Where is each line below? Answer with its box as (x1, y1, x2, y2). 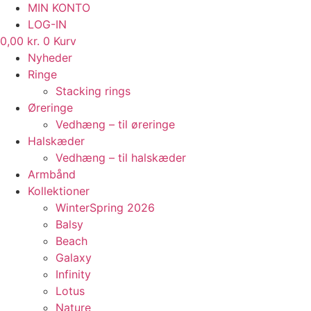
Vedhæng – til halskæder (56, 150, 186, 165)
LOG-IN (28, 17, 67, 31)
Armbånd (28, 167, 76, 181)
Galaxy (56, 250, 92, 264)
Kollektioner (28, 183, 90, 198)
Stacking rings (56, 83, 131, 98)
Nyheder (28, 50, 72, 65)
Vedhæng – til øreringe (56, 117, 175, 131)
